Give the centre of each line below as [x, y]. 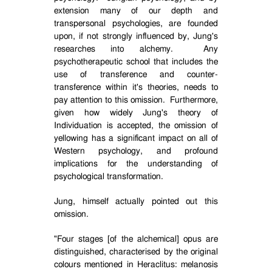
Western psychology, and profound [136, 151]
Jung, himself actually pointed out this [136, 202]
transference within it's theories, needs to [136, 87]
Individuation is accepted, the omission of [136, 126]
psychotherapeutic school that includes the [136, 62]
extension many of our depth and [136, 11]
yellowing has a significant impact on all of [136, 138]
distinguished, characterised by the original [136, 252]
